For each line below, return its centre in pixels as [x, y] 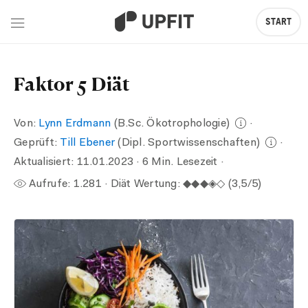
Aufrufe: [50, 184]
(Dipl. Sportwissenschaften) [189, 143]
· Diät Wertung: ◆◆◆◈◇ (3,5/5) [181, 184]
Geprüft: [37, 143]
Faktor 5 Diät [72, 84]
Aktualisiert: [45, 162]
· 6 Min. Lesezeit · [178, 162]
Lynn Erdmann [75, 124]
